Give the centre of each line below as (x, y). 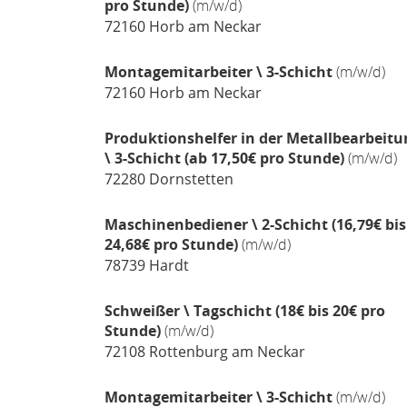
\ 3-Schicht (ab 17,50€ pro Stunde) (224, 158)
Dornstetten (189, 179)
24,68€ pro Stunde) (171, 244)
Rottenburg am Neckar (225, 352)
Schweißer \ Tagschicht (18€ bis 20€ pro (244, 311)
